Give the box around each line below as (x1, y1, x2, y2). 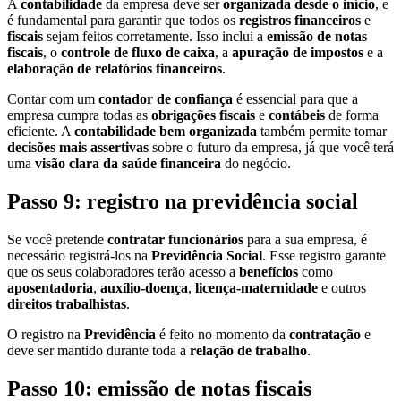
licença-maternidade (195, 279, 318, 295)
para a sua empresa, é (243, 231, 367, 247)
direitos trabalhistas (7, 295, 126, 311)
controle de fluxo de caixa (61, 44, 215, 60)
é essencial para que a (233, 90, 358, 107)
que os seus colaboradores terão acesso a (7, 263, 239, 279)
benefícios (239, 263, 298, 279)
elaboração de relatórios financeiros (7, 60, 222, 76)
